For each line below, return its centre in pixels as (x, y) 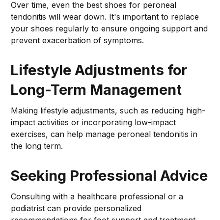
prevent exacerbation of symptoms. (78, 41)
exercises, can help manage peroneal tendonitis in (104, 134)
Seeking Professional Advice (109, 176)
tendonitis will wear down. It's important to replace (105, 17)
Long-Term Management (96, 90)
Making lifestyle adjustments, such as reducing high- (108, 111)
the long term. (37, 146)
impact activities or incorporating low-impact (94, 123)
